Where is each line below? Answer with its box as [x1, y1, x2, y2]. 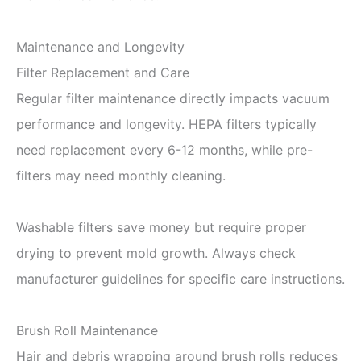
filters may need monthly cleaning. [16, 167, 226, 184]
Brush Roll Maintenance [16, 322, 158, 338]
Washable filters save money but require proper [16, 218, 306, 235]
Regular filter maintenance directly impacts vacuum [16, 89, 330, 106]
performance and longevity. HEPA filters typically [16, 115, 317, 132]
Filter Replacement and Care [16, 64, 189, 81]
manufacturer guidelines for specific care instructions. [16, 270, 345, 287]
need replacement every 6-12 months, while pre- [16, 141, 313, 158]
